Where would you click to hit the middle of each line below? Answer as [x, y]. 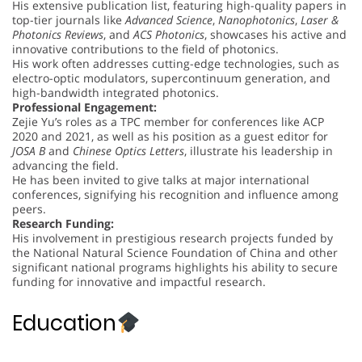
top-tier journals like [69, 19]
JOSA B [29, 150]
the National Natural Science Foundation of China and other [175, 252]
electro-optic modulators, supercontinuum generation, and [171, 78]
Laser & [320, 19]
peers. [29, 208]
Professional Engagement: [84, 107]
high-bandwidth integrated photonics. [116, 92]
